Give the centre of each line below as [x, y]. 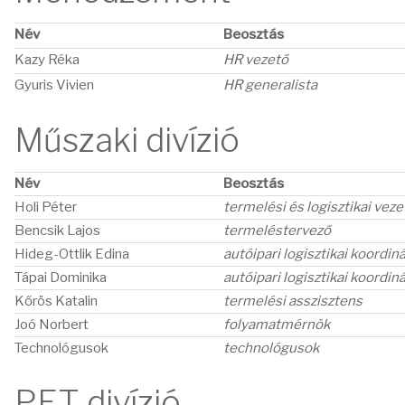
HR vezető [256, 60]
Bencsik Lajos [57, 231]
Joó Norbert [52, 325]
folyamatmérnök [277, 325]
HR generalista [270, 85]
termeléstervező [277, 231]
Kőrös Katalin [56, 301]
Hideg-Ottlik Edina [72, 254]
